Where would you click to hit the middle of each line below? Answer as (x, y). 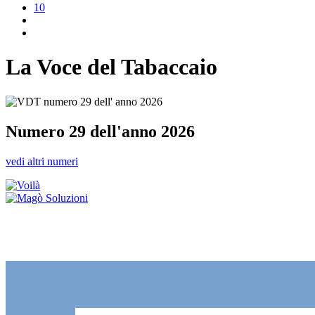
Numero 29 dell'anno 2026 (100, 131)
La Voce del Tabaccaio (111, 67)
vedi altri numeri (42, 161)
